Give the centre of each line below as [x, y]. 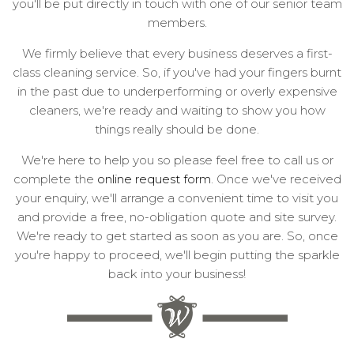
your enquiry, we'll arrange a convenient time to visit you [177, 198]
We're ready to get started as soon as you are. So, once [177, 235]
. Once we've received [276, 179]
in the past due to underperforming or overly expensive [177, 91]
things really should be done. [177, 129]
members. [177, 22]
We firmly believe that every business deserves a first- [177, 53]
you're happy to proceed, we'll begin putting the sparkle [177, 254]
